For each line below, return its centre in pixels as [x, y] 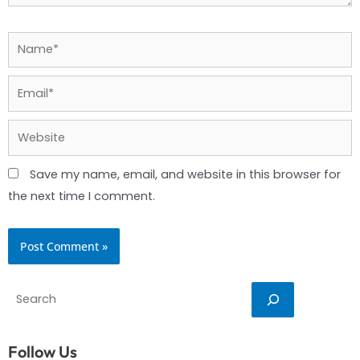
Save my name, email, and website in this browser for [185, 175]
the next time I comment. [82, 196]
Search [27, 292]
